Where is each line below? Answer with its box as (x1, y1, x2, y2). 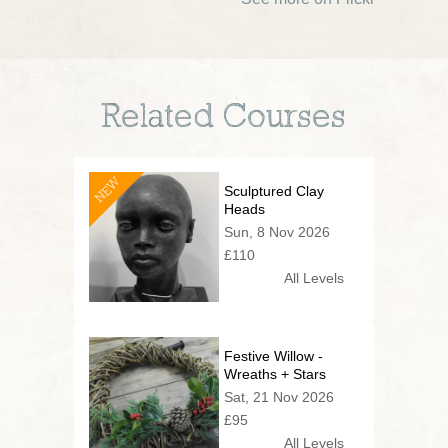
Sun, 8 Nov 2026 (224, 223, 330, 240)
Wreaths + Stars (224, 365, 326, 382)
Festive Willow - (224, 347, 323, 364)
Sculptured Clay (224, 182, 324, 199)
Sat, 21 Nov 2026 (224, 388, 334, 405)
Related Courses (102, 100, 346, 135)
